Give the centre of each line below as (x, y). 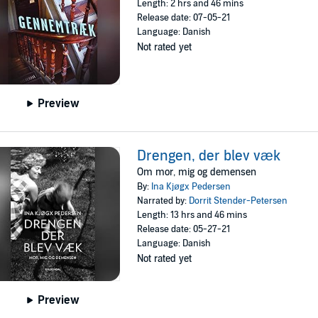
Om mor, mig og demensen (197, 172)
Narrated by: (163, 201)
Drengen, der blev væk (209, 156)
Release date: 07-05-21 (184, 18)
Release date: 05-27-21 (184, 229)
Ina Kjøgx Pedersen (191, 186)
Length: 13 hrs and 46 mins (192, 215)
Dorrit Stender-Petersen (238, 201)
